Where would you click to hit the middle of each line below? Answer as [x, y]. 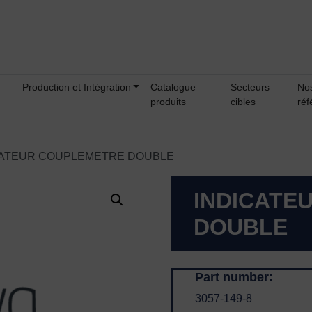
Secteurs [250, 87]
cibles [243, 102]
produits [168, 102]
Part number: [234, 277]
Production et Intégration [76, 87]
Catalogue [173, 87]
